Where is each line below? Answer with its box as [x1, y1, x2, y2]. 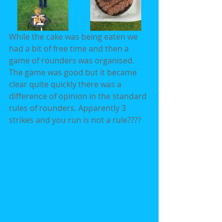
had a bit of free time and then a [9, 43, 131, 55]
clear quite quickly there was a [9, 79, 123, 90]
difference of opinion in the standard [9, 91, 149, 102]
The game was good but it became [9, 67, 139, 78]
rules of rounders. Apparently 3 [9, 103, 128, 114]
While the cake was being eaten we [9, 31, 140, 43]
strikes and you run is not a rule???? [9, 114, 141, 126]
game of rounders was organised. [9, 55, 136, 66]
